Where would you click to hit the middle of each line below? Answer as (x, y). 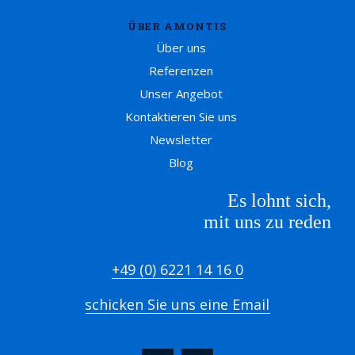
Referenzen (181, 71)
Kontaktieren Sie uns (181, 117)
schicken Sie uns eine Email (177, 305)
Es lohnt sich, (279, 201)
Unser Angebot (181, 94)
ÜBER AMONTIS (177, 27)
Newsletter (181, 140)
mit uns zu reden (267, 222)
